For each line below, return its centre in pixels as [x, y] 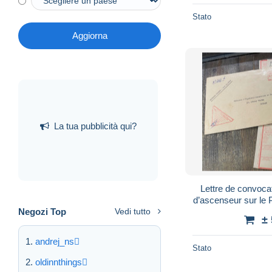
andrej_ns [55, 242]
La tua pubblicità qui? [95, 126]
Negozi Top [42, 212]
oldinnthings [59, 262]
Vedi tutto [133, 212]
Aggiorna [90, 36]
